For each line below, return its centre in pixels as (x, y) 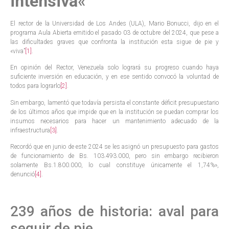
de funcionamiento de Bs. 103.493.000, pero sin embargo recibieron (114, 156)
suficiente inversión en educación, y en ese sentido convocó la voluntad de (114, 77)
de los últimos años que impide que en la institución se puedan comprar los (114, 112)
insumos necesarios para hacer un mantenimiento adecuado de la (114, 121)
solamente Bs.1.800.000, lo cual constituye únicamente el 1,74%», (114, 165)
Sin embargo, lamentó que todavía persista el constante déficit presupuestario (114, 102)
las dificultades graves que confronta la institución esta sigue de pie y (114, 42)
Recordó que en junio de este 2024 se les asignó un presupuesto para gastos (114, 146)
